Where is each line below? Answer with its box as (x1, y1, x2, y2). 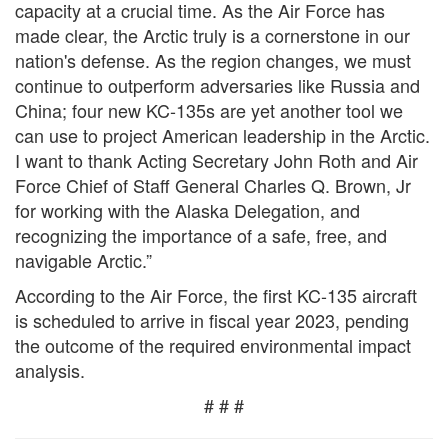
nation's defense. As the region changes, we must (15, 47, 411, 73)
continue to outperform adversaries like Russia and (15, 72, 420, 98)
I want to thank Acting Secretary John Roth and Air (15, 147, 418, 173)
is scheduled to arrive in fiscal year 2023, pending (15, 307, 409, 333)
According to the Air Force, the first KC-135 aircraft (15, 282, 417, 308)
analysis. (15, 357, 85, 383)
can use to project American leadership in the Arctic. (15, 122, 430, 148)
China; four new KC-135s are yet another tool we (15, 97, 403, 123)
